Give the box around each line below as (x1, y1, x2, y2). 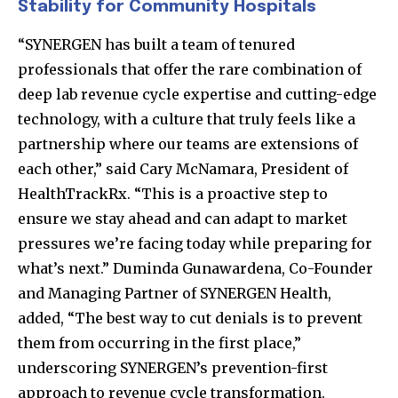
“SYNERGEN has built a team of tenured (18, 36, 295, 54)
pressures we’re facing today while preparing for (18, 235, 372, 253)
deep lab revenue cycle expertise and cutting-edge (18, 85, 377, 104)
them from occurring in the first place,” (18, 334, 301, 353)
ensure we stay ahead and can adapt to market (18, 210, 347, 228)
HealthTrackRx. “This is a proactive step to (18, 185, 328, 203)
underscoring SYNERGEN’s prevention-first (18, 359, 328, 378)
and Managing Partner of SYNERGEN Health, (18, 284, 331, 303)
